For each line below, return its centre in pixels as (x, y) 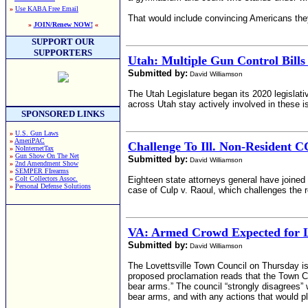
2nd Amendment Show (47, 163)
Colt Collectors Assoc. (46, 178)
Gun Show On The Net (47, 156)
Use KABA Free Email (47, 9)
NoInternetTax (34, 148)
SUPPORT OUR (63, 42)
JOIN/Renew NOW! (63, 24)
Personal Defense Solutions (53, 186)
